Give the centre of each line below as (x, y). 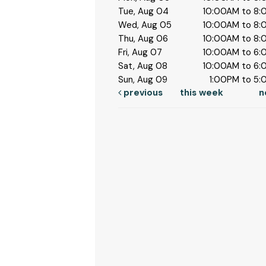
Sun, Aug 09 (143, 80)
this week (201, 93)
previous (142, 93)
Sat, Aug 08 (143, 66)
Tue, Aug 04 (144, 11)
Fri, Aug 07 (140, 52)
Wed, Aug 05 (145, 25)
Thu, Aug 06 (143, 39)
